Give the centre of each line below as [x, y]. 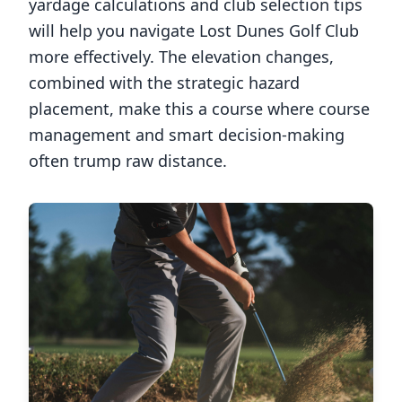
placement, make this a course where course [199, 109]
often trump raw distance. [128, 161]
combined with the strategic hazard [164, 83]
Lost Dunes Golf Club [279, 31]
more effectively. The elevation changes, [181, 57]
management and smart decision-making [187, 135]
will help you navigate [114, 31]
